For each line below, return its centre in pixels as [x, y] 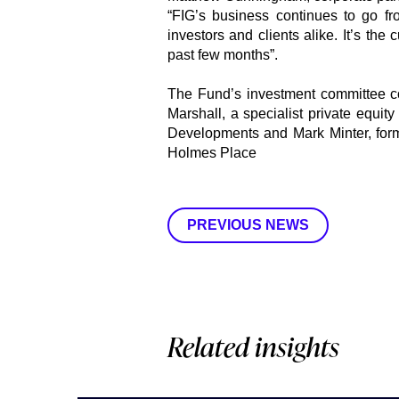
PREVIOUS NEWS [248, 225]
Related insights [253, 346]
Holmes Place [212, 153]
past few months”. [222, 55]
